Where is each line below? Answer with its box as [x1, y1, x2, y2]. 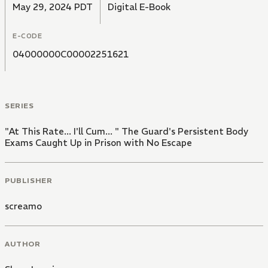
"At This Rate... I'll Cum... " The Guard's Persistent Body [5, 126, 248, 138]
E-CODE [13, 32, 42, 41]
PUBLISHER [5, 175, 53, 185]
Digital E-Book [108, 1, 170, 13]
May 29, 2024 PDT [13, 1, 93, 13]
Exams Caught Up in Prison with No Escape [5, 137, 192, 149]
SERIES [5, 101, 34, 111]
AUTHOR [5, 239, 41, 248]
